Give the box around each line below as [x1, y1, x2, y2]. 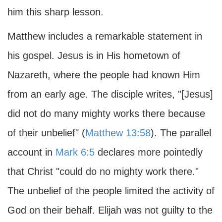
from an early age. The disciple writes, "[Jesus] [7, 89, 213, 100]
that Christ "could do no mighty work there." [7, 166, 199, 177]
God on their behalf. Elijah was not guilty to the [7, 205, 213, 216]
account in [7, 147, 55, 158]
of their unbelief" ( [7, 127, 85, 138]
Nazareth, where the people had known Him [7, 69, 200, 80]
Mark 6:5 [55, 147, 95, 158]
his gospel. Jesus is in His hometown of [7, 50, 180, 61]
